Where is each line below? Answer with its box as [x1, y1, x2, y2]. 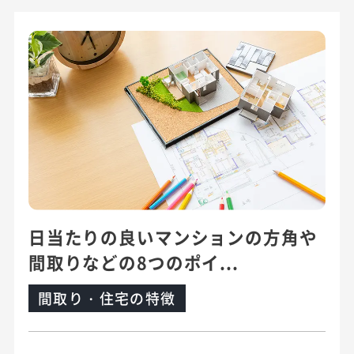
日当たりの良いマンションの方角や [28, 224, 318, 249]
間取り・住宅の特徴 [37, 287, 176, 308]
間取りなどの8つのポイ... [28, 249, 239, 274]
